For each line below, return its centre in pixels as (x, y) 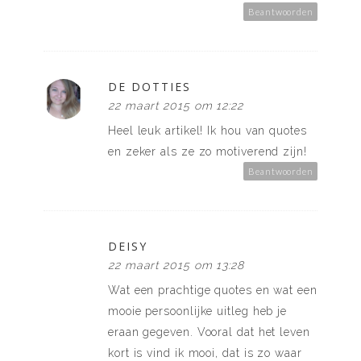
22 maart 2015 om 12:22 (176, 106)
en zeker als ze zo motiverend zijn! (207, 152)
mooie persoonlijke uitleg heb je (198, 311)
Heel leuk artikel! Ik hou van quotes (207, 131)
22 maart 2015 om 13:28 (176, 266)
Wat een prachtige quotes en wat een (213, 290)
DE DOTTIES (149, 87)
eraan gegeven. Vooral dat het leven (209, 332)
